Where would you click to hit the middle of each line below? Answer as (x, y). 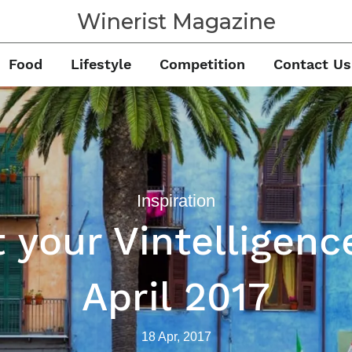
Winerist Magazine (176, 21)
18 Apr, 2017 (176, 336)
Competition (202, 64)
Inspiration (176, 200)
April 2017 (176, 296)
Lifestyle (101, 64)
